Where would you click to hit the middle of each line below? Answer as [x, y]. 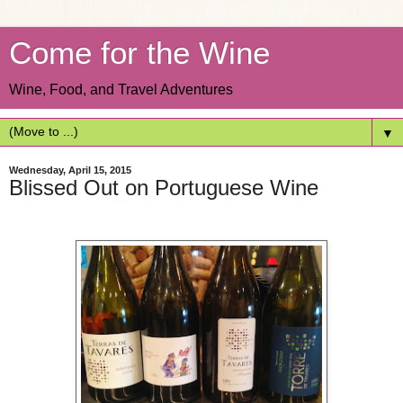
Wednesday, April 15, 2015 [70, 170]
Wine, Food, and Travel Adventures [121, 90]
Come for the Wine [139, 53]
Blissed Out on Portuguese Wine [164, 188]
